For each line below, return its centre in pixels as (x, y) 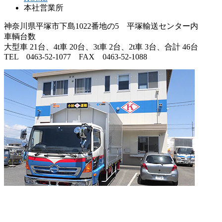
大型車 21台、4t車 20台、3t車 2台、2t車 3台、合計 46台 (101, 47)
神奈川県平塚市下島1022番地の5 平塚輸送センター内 (101, 26)
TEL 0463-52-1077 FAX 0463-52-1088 (76, 57)
